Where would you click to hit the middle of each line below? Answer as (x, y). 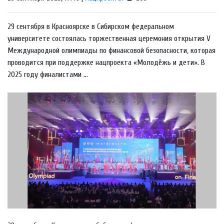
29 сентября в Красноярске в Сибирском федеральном (91, 26)
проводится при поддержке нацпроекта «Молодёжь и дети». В (106, 62)
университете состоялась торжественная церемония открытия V (109, 38)
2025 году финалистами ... (48, 74)
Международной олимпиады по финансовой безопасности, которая (111, 50)
